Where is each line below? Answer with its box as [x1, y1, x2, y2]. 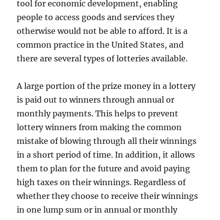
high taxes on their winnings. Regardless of [17, 177, 186, 187]
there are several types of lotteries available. [17, 54, 188, 63]
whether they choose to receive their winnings [17, 191, 198, 201]
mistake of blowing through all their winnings [17, 136, 197, 146]
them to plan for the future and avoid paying [17, 164, 191, 173]
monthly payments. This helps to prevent [17, 109, 179, 118]
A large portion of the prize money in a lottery [17, 81, 196, 91]
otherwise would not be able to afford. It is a [17, 26, 188, 36]
